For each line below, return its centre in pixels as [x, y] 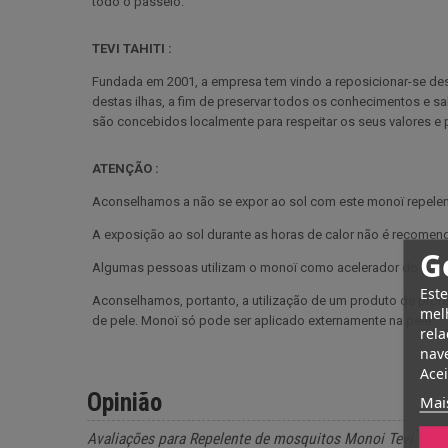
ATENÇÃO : [125, 168]
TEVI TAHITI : [132, 48]
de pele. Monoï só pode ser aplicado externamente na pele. [263, 320]
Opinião [124, 402]
